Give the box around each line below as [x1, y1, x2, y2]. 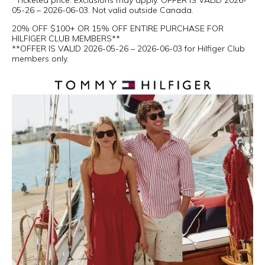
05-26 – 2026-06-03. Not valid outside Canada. [12, 5, 193, 15]
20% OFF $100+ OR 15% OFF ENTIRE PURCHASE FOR [12, 23, 224, 34]
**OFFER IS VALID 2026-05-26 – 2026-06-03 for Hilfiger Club [12, 43, 245, 54]
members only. [12, 53, 69, 64]
